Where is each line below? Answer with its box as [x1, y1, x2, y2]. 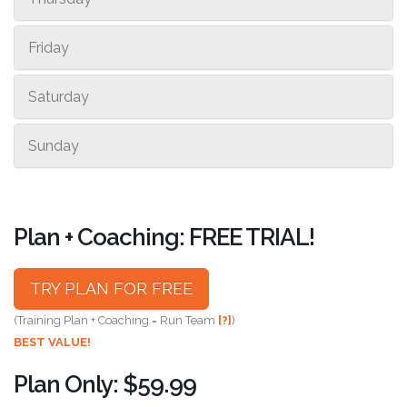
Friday [28, 38, 69, 56]
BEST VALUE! [14, 334, 91, 349]
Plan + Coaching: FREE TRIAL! [14, 223, 314, 251]
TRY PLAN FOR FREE [30, 278, 193, 298]
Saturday [28, 87, 89, 105]
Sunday [28, 136, 79, 154]
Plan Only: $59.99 [14, 370, 196, 398]
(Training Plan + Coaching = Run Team [14, 313, 218, 327]
